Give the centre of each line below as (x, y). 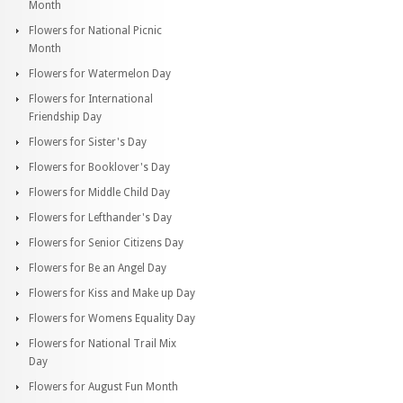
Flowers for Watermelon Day (100, 73)
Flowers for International (91, 99)
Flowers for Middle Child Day (99, 192)
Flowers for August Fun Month (103, 386)
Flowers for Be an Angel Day (98, 268)
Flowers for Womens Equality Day (112, 318)
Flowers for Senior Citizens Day (106, 242)
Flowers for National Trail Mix (103, 343)
